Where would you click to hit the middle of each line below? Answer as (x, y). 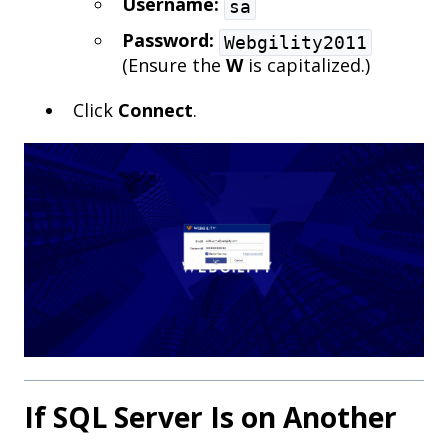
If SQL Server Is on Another (210, 416)
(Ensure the (174, 65)
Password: (168, 40)
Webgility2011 (295, 43)
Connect (155, 110)
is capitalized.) (306, 65)
